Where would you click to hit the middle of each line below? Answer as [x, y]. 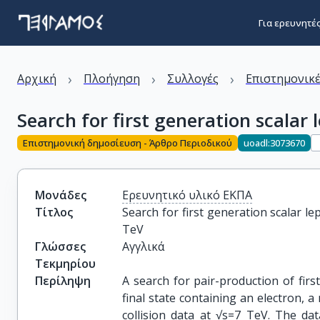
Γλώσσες [60, 246]
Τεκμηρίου [65, 264]
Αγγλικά [144, 246]
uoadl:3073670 [274, 142]
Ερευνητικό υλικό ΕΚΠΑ [187, 195]
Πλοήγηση [112, 79]
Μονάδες [61, 195]
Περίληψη [63, 281]
